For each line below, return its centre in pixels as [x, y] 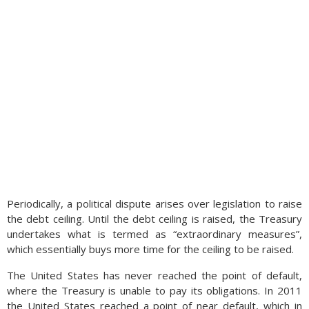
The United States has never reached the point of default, [154, 276]
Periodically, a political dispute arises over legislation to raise [154, 204]
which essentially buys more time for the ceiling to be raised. [150, 249]
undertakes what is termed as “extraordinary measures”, [154, 234]
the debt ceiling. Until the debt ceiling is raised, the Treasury [154, 219]
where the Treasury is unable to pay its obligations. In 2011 [154, 291]
